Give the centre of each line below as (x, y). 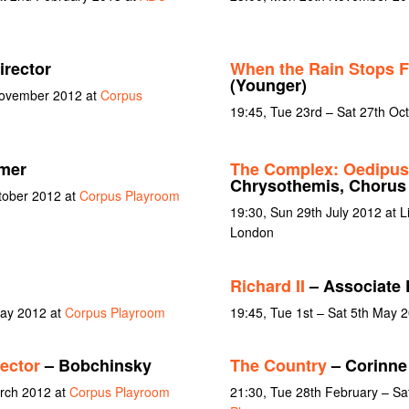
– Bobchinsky (95, 366)
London (252, 231)
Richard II (267, 285)
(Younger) (268, 85)
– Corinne (367, 366)
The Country (278, 366)
